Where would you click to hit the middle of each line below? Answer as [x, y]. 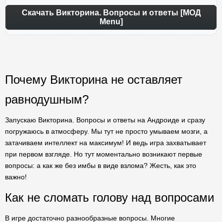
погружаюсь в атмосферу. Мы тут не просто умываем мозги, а [106, 131]
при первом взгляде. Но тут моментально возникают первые [104, 154]
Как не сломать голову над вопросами [110, 197]
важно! [16, 177]
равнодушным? [47, 99]
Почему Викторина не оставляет [94, 80]
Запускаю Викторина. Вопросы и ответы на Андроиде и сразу [105, 120]
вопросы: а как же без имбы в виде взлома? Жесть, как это [101, 166]
